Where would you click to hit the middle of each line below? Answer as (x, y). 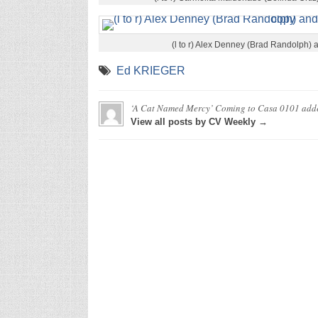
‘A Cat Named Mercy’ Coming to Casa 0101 (215, 108)
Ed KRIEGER (150, 70)
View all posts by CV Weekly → (199, 121)
